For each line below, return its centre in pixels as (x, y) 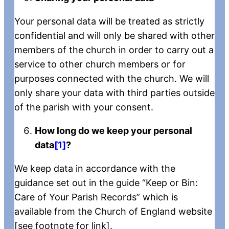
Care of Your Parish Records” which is (96, 197)
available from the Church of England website (113, 211)
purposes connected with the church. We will (112, 78)
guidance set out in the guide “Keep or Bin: (106, 182)
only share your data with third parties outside (114, 93)
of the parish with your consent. (84, 107)
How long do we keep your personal (113, 130)
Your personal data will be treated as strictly (109, 21)
